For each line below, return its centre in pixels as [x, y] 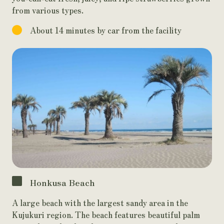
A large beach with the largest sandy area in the [100, 202]
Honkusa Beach [62, 182]
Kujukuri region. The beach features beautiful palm [106, 214]
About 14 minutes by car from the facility [106, 30]
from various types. [48, 10]
